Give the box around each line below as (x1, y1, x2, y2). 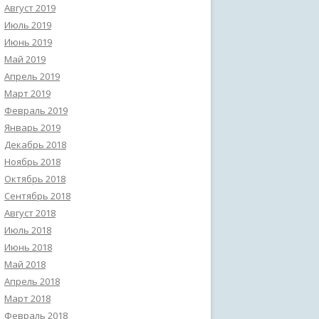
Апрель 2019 (4, 70, 60, 83)
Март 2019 (4, 87, 51, 100)
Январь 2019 (4, 121, 61, 134)
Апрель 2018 (4, 275, 60, 288)
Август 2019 (4, 1, 56, 14)
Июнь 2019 (4, 36, 52, 48)
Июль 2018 (4, 224, 51, 236)
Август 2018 (4, 206, 56, 219)
